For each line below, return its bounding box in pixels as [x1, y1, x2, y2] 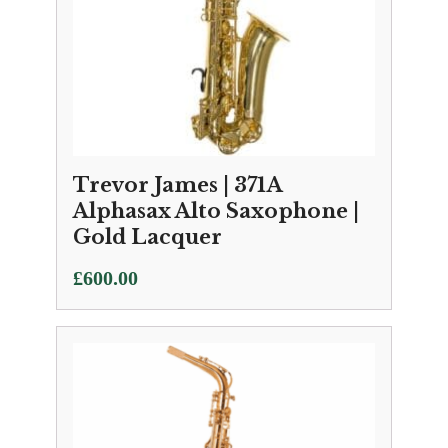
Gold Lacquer [73, 225, 222, 249]
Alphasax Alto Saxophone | [73, 199, 359, 223]
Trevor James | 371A [73, 173, 282, 197]
